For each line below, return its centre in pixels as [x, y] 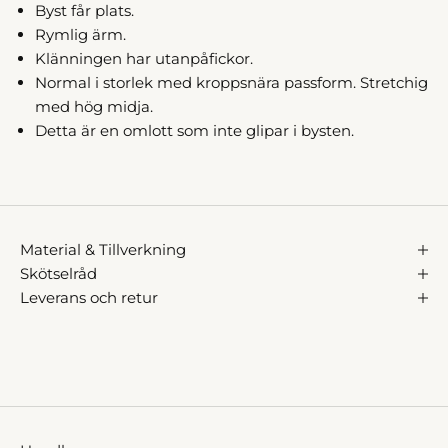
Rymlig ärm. [80, 35]
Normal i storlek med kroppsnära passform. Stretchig [231, 83]
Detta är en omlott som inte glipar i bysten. [196, 131]
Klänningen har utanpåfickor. [144, 59]
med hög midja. [94, 107]
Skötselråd [58, 274]
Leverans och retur [89, 298]
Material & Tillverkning [103, 250]
